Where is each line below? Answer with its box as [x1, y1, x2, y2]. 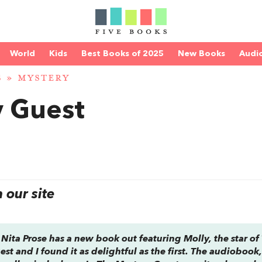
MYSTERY [18, 72, 70, 85]
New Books [178, 50, 225, 58]
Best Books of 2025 [81, 50, 164, 58]
